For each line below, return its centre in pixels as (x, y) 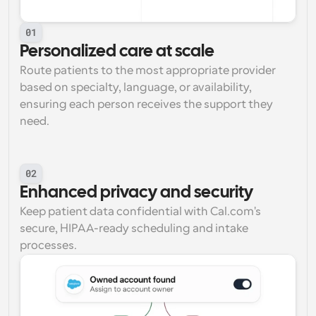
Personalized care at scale (117, 52)
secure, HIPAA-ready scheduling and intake (134, 229)
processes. (48, 245)
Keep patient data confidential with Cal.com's (140, 212)
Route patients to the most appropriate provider (148, 71)
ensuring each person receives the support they (146, 104)
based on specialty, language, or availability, (136, 87)
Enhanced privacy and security (136, 193)
